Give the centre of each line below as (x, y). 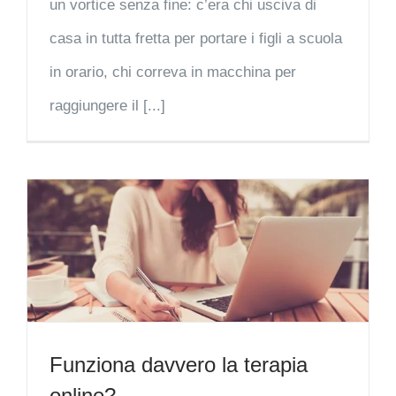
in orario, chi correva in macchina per (173, 72)
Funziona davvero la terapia (179, 364)
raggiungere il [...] (107, 106)
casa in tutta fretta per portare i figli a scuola (196, 39)
